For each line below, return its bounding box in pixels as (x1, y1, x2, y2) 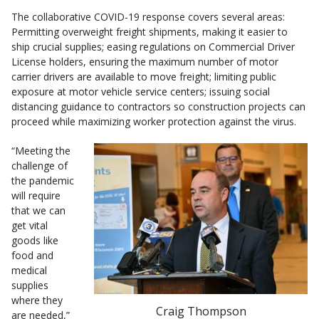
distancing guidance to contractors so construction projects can (11, 99, 305, 113)
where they (11, 293, 63, 307)
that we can (11, 203, 66, 217)
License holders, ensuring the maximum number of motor (11, 54, 278, 68)
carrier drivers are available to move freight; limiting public (11, 69, 276, 83)
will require (11, 188, 61, 202)
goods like (11, 233, 58, 247)
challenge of (11, 158, 68, 172)
